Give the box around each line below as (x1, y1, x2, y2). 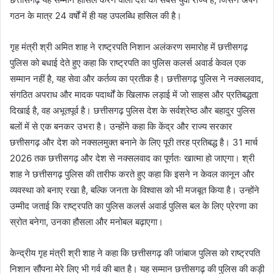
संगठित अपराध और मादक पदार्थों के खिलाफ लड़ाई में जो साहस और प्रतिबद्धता (10, 88, 258, 100)
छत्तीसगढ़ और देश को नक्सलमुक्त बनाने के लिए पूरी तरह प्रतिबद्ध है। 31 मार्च (10, 136, 257, 148)
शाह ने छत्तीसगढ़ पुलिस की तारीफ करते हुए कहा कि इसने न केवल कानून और (10, 168, 254, 180)
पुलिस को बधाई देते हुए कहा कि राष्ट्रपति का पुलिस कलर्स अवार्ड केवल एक (10, 56, 246, 68)
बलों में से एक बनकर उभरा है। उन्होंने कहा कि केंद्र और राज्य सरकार (10, 120, 232, 132)
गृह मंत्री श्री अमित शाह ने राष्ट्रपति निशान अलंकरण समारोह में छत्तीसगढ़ (10, 40, 248, 53)
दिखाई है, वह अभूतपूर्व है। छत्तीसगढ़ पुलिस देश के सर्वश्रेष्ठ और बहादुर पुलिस (10, 104, 255, 116)
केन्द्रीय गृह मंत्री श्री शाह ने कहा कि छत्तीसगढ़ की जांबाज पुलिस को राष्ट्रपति (10, 246, 260, 259)
